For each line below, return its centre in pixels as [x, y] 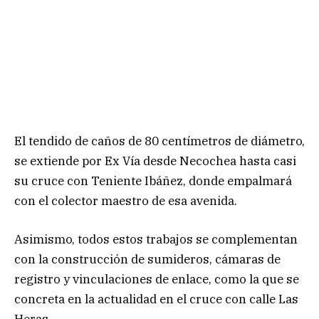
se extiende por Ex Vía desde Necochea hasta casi [155, 161]
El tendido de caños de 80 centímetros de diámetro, [159, 141]
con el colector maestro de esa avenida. [126, 201]
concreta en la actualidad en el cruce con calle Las [156, 299]
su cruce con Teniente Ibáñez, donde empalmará [153, 181]
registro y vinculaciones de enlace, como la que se [157, 279]
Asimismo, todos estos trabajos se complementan [156, 240]
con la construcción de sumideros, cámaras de [147, 260]
